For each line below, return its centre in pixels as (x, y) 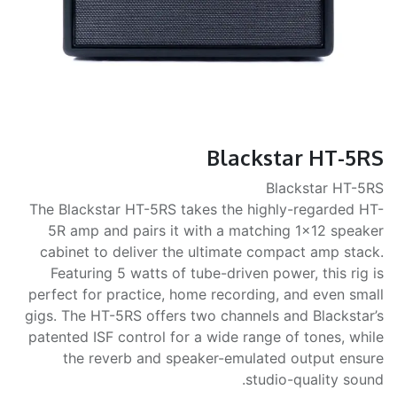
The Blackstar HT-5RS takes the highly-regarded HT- (206, 209)
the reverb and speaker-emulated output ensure (223, 358)
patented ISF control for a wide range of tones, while (206, 337)
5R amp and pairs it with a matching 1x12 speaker (216, 230)
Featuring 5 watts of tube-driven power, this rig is (217, 273)
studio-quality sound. (315, 379)
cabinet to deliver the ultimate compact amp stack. (212, 252)
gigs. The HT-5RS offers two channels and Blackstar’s (204, 315)
